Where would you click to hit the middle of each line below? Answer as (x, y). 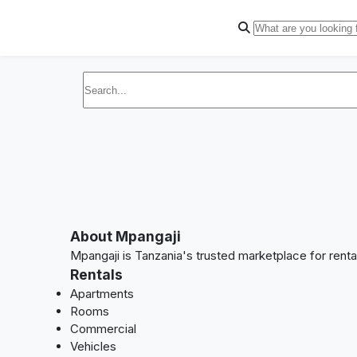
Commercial (103, 329)
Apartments (102, 294)
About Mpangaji (126, 236)
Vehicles (93, 346)
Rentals (96, 275)
